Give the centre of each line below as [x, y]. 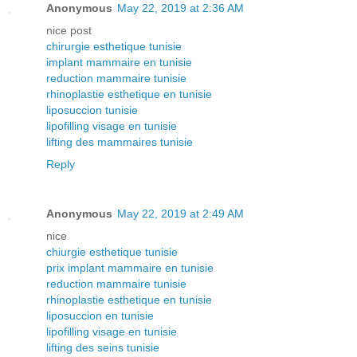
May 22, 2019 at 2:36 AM [180, 8]
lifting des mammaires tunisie [120, 142]
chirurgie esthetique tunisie [114, 47]
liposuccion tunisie [92, 110]
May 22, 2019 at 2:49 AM [180, 214]
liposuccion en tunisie [100, 316]
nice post [69, 31]
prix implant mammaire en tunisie [130, 268]
